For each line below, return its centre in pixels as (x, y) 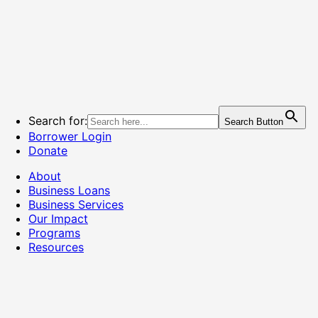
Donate (48, 150)
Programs (54, 233)
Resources (56, 247)
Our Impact (58, 219)
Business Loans (69, 190)
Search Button (254, 122)
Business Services (76, 204)
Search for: (58, 121)
